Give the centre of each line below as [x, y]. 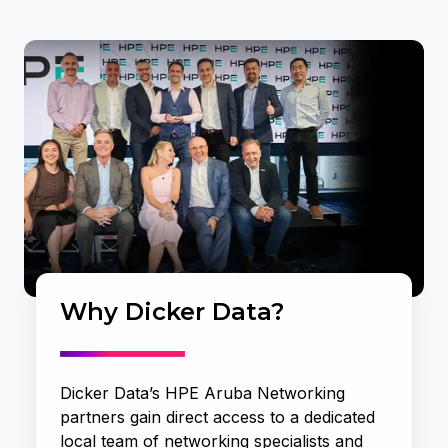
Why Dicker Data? [175, 312]
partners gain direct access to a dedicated [217, 416]
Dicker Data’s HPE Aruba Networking [202, 392]
